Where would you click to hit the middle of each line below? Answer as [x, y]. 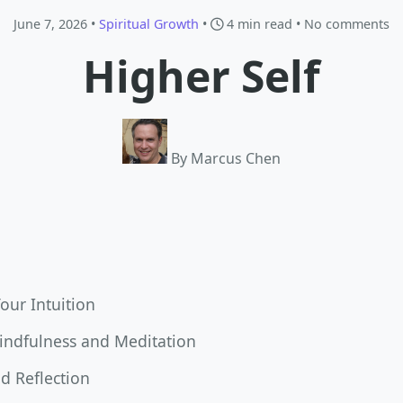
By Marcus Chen [226, 158]
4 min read [258, 24]
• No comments [341, 24]
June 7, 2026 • [56, 24]
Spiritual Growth [149, 24]
